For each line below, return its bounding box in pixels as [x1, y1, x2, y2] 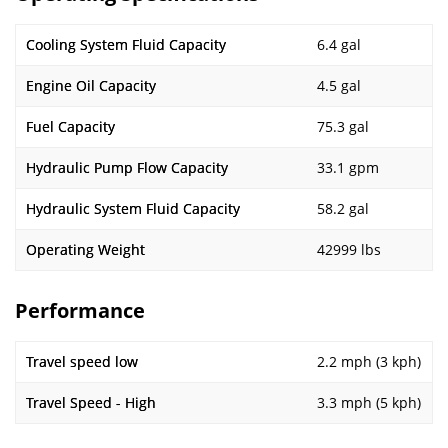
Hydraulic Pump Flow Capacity [26, 158, 228, 177]
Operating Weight [26, 240, 145, 259]
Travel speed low [26, 352, 138, 371]
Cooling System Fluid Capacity [26, 35, 226, 54]
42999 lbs [317, 240, 381, 259]
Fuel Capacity [26, 117, 115, 136]
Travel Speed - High [26, 393, 156, 412]
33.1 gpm [317, 158, 379, 177]
